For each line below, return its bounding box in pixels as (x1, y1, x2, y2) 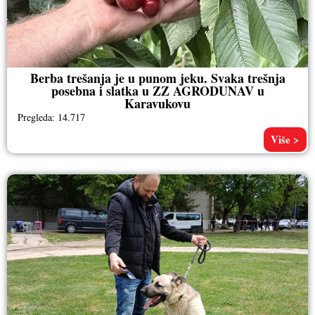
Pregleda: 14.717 (18, 110, 85, 124)
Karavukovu (124, 94, 191, 112)
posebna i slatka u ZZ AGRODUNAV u (51, 81, 264, 100)
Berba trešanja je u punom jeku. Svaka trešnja (30, 68, 285, 87)
